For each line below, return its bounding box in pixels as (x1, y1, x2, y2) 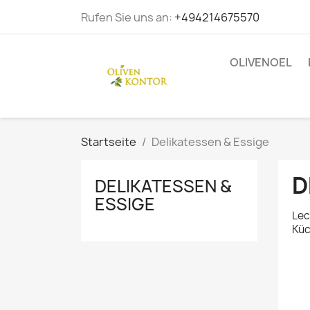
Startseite (81, 134, 136, 149)
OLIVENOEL (230, 55, 292, 70)
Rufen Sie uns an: (81, 10, 174, 25)
